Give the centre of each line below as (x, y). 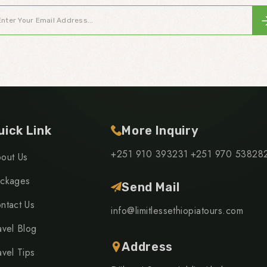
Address (147, 246)
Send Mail (151, 187)
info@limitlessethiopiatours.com (177, 210)
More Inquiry (160, 130)
